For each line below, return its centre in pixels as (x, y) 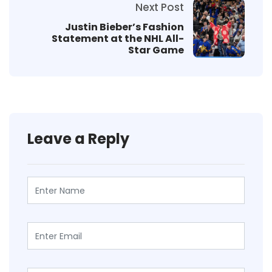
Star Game (156, 50)
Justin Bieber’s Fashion (124, 27)
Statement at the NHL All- (118, 39)
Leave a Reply (78, 138)
